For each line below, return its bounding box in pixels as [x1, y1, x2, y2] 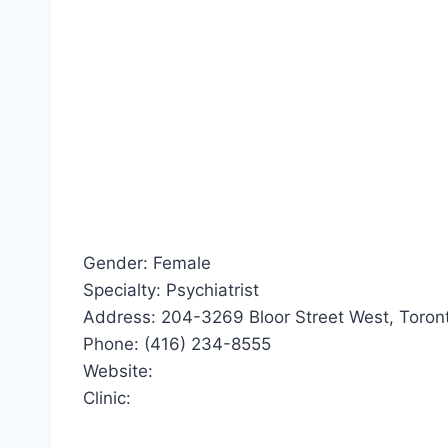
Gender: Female [83, 253, 211, 274]
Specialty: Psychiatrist [83, 280, 259, 301]
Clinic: [83, 388, 131, 409]
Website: [83, 361, 153, 382]
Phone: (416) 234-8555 [83, 334, 271, 355]
